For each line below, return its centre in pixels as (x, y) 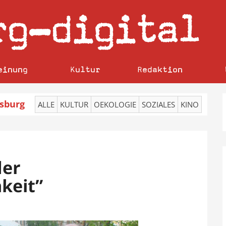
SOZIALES (158, 104)
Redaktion (160, 69)
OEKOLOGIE (115, 104)
